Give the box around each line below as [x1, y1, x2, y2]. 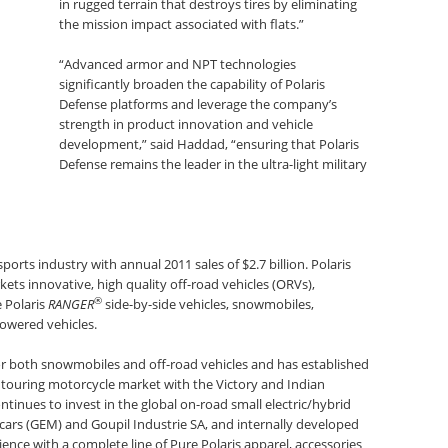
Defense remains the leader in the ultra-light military [59, 155, 368, 173]
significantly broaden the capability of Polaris [59, 75, 326, 93]
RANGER [48, 295, 94, 313]
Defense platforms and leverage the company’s [59, 95, 338, 113]
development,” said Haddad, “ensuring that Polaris [59, 135, 360, 153]
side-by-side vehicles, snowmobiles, [102, 295, 314, 313]
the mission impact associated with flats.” [59, 15, 305, 33]
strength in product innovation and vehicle [59, 115, 314, 133]
